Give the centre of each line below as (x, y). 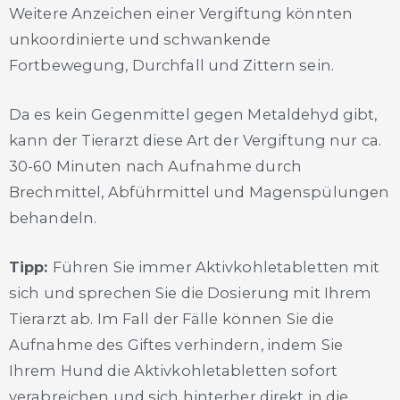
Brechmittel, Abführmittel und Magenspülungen (200, 192)
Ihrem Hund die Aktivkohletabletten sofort (173, 371)
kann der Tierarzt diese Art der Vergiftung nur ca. (195, 141)
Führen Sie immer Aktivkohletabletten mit (216, 267)
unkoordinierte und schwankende (140, 39)
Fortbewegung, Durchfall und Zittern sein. (171, 65)
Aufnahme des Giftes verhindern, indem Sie (176, 345)
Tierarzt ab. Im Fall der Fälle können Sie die (172, 319)
